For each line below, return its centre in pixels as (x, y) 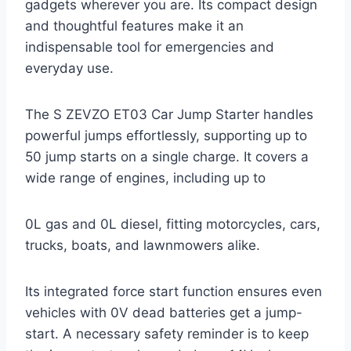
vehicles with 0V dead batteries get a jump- (164, 313)
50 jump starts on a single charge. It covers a (167, 157)
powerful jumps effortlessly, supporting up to (166, 136)
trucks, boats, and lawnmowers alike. (143, 246)
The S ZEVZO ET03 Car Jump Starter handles (169, 115)
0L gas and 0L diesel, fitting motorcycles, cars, (173, 224)
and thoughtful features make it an (134, 26)
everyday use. (69, 69)
